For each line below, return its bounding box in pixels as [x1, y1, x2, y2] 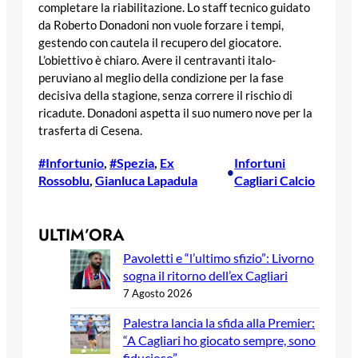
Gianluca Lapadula [95, 172, 197, 188]
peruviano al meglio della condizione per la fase [38, 70, 284, 85]
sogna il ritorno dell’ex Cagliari [123, 267, 288, 283]
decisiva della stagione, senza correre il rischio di [38, 88, 292, 102]
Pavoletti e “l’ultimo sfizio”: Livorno [123, 249, 314, 265]
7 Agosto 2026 [123, 286, 193, 300]
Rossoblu [38, 172, 89, 188]
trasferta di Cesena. [38, 123, 142, 137]
